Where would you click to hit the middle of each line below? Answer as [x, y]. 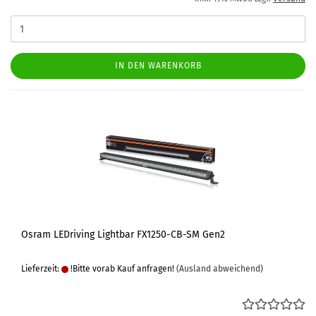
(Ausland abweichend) [220, 269]
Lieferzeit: [41, 269]
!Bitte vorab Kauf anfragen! [121, 269]
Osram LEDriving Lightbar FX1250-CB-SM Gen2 [123, 235]
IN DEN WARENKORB [158, 66]
